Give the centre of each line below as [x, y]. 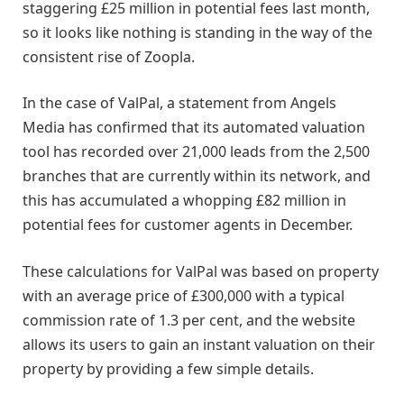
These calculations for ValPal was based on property [201, 271]
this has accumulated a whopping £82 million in [184, 201]
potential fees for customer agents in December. [188, 225]
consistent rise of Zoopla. [109, 56]
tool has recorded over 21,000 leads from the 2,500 [196, 152]
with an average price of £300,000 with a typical [184, 295]
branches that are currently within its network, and [197, 176]
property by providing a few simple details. [168, 368]
